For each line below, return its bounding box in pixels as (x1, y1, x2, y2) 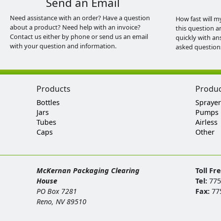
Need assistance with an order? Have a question (10, 13, 150, 22)
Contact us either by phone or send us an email (10, 32, 148, 41)
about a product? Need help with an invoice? (10, 23, 141, 32)
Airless (195, 117, 218, 127)
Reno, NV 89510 (36, 197, 86, 206)
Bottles (36, 98, 60, 107)
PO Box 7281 (36, 186, 77, 196)
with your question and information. (10, 41, 116, 50)
